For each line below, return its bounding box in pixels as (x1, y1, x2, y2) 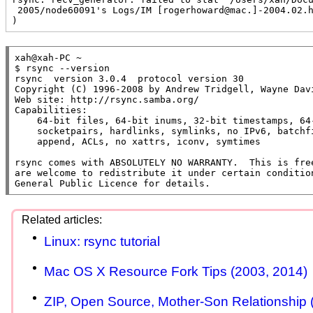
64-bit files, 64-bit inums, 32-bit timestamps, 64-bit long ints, (15, 115, 37, 126)
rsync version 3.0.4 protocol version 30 (15, 73, 244, 84)
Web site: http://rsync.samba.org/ (15, 94, 199, 105)
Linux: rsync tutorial (44, 233, 160, 249)
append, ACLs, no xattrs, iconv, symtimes (15, 136, 37, 147)
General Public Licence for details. (15, 177, 210, 189)
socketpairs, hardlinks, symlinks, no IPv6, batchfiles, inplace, (15, 125, 37, 136)
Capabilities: (15, 104, 87, 115)
